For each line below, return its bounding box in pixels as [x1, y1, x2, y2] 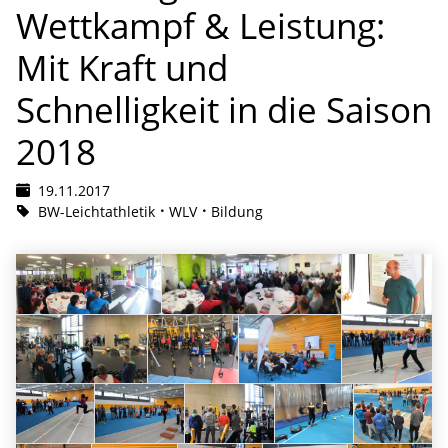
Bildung [211, 201, 263, 221]
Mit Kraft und [16, 42, 228, 91]
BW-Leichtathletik [38, 201, 155, 221]
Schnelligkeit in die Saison [16, 84, 432, 133]
